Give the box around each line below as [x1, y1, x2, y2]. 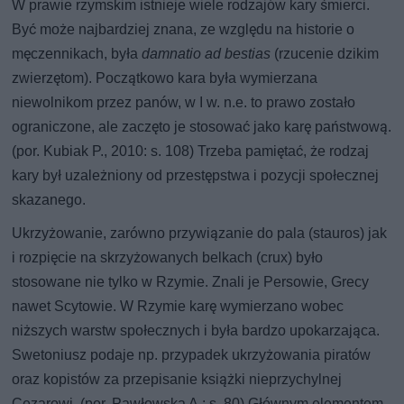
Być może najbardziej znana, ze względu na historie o [12, 20, 355, 38]
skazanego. [12, 190, 87, 208]
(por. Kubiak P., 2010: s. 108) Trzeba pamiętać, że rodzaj [12, 142, 370, 160]
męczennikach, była [12, 44, 142, 62]
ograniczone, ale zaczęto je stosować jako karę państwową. [12, 117, 392, 135]
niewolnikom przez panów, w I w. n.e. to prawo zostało [12, 93, 356, 111]
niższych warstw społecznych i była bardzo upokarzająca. [12, 321, 381, 339]
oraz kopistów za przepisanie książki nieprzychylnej [12, 370, 343, 388]
